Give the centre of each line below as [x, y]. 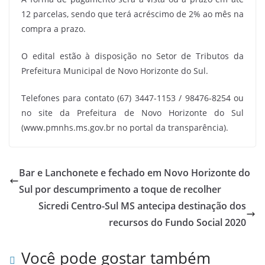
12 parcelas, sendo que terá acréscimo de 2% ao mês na [132, 14]
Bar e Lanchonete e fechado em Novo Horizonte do [135, 172]
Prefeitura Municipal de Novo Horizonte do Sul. [115, 70]
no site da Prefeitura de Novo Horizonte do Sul [132, 112]
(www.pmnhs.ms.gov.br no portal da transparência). [125, 127]
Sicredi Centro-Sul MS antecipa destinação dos [142, 206]
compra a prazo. [54, 28]
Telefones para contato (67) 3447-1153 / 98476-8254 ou [132, 98]
